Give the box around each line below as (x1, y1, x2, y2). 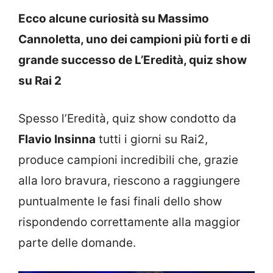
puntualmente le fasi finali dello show (18, 194, 222, 209)
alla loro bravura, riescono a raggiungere (18, 174, 240, 188)
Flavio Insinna (18, 132, 96, 147)
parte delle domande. (18, 236, 136, 250)
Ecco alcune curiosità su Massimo (18, 11, 209, 26)
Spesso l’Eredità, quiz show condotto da (18, 112, 236, 126)
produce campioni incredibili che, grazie (18, 153, 238, 168)
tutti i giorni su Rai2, (96, 132, 208, 147)
